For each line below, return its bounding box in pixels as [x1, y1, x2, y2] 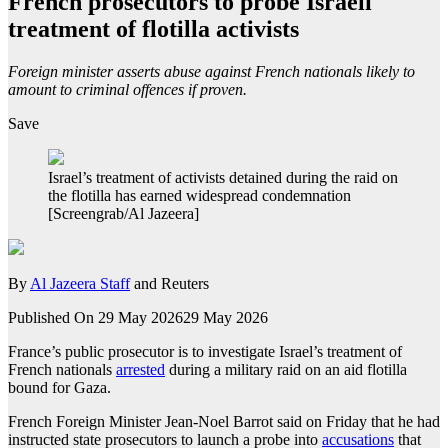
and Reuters [130, 274, 209, 292]
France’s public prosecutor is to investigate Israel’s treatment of [8, 342, 402, 360]
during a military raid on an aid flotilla [165, 360, 407, 378]
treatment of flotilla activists [8, 15, 299, 42]
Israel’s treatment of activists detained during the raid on [48, 168, 398, 186]
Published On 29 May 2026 [8, 308, 183, 326]
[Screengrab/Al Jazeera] [48, 204, 199, 222]
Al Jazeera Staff [30, 274, 130, 292]
